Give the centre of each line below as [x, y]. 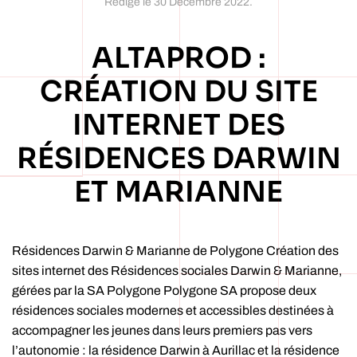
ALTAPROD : [178, 58]
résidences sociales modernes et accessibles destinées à [173, 310]
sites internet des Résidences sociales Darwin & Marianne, [177, 271]
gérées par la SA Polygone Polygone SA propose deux [164, 290]
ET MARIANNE [178, 192]
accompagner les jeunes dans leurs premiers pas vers [162, 330]
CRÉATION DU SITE [178, 91]
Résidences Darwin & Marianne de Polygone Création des [175, 251]
